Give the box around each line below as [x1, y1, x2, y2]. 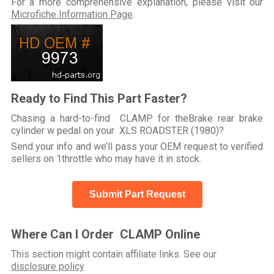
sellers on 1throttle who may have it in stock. [10, 152, 201, 165]
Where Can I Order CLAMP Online [10, 226, 200, 242]
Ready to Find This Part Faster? [10, 91, 187, 106]
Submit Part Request [89, 188, 185, 199]
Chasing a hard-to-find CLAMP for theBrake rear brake [10, 112, 264, 124]
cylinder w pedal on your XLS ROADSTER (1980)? [10, 124, 224, 136]
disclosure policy [10, 260, 84, 272]
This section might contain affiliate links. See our [10, 248, 217, 260]
